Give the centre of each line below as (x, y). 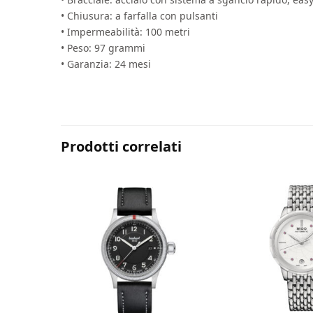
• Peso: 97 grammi (103, 48)
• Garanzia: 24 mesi (106, 64)
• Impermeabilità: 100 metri (126, 31)
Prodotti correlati (121, 146)
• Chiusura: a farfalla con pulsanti (140, 15)
